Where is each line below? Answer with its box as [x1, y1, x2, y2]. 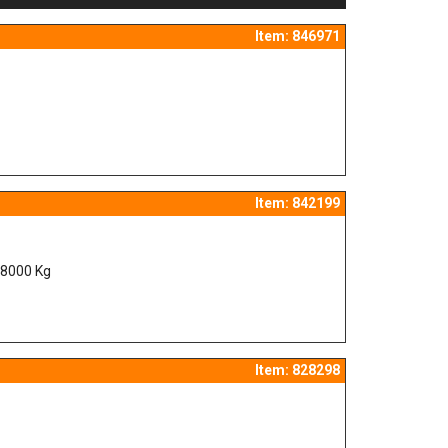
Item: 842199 [255, 195, 340, 211]
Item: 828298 [255, 362, 340, 378]
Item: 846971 [255, 28, 340, 44]
